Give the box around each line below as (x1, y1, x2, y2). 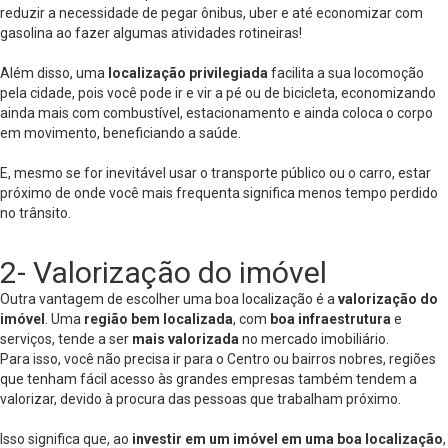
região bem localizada (84, 311, 233, 327)
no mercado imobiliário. (242, 331, 392, 347)
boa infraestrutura (270, 311, 391, 327)
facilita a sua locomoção (268, 65, 424, 81)
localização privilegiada (108, 65, 268, 81)
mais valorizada (132, 331, 242, 347)
